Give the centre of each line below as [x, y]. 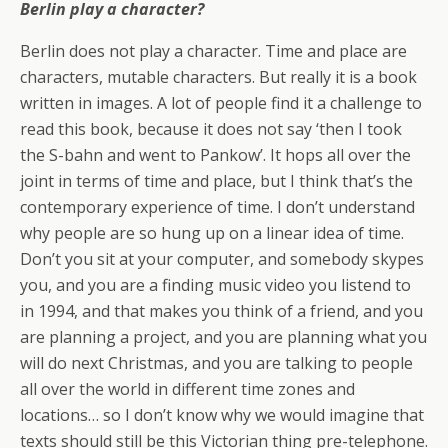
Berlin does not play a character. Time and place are [213, 50]
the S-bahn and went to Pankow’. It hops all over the [215, 154]
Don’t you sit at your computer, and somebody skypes [222, 258]
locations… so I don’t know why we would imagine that [222, 414]
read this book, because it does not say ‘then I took [211, 128]
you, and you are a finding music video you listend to [215, 284]
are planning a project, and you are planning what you [223, 336]
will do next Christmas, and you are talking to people [216, 362]
